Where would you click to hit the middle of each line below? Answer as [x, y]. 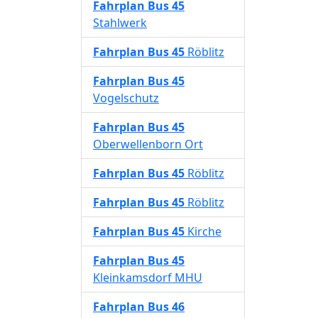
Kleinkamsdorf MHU [148, 278]
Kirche [204, 231]
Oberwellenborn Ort [148, 144]
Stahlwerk [120, 23]
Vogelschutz [126, 98]
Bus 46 [166, 307]
